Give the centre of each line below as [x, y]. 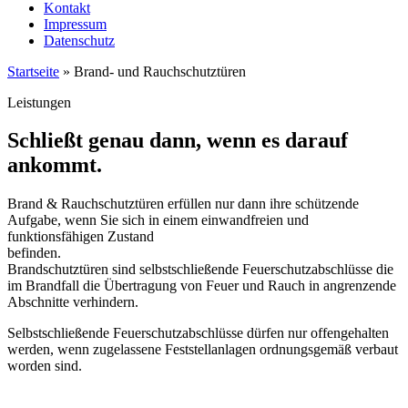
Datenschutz [79, 40]
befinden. [178, 253]
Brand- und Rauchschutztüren [160, 71]
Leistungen [39, 102]
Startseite [33, 71]
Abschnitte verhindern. [73, 302]
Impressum [75, 24]
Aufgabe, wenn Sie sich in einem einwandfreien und [158, 220]
